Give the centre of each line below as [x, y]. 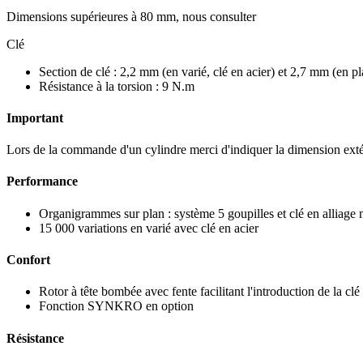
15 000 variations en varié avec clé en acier [149, 228]
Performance [42, 181]
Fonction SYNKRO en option [116, 306]
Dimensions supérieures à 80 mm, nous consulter [131, 16]
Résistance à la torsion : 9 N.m [117, 86]
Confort [28, 259]
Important [35, 117]
